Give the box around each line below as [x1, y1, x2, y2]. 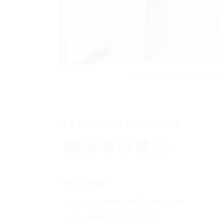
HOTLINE [63, 177, 106, 188]
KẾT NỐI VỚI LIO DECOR [63, 119, 181, 130]
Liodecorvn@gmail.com [97, 197, 182, 206]
